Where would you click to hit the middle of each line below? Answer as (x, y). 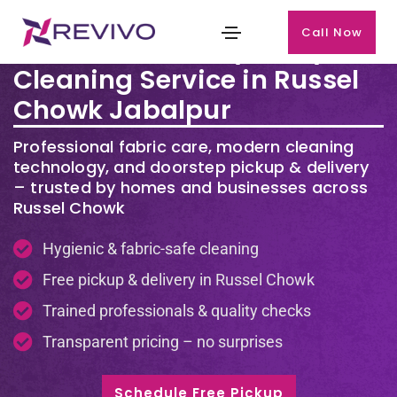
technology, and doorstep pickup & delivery (191, 167)
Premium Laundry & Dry (171, 50)
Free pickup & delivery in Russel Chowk (178, 280)
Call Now (332, 32)
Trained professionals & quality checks (176, 311)
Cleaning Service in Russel (187, 80)
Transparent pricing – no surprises (162, 342)
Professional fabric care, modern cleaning (184, 147)
